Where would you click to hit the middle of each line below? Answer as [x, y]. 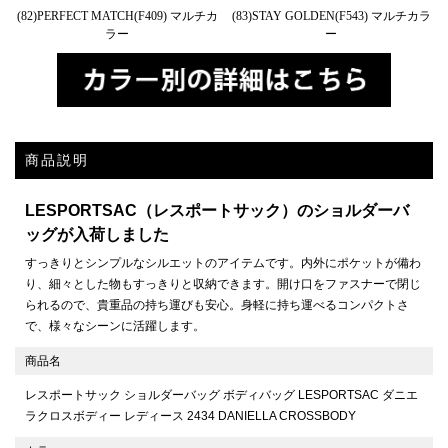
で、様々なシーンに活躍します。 [115, 326]
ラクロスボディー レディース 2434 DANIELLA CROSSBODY [190, 416]
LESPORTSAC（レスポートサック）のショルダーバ [217, 211]
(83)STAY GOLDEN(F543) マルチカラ [331, 16]
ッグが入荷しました [97, 235]
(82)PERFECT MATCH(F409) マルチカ [117, 16]
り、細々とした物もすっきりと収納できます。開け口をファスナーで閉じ [223, 284]
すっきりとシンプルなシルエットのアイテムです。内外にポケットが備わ [223, 263]
